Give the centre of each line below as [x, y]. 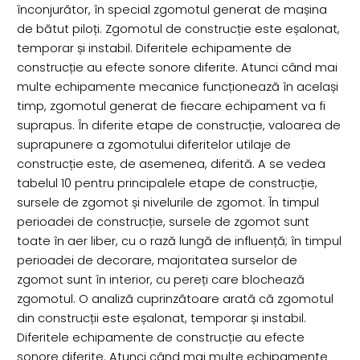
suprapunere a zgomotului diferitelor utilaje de [153, 144]
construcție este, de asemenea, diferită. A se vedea [171, 164]
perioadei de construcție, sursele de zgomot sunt [163, 221]
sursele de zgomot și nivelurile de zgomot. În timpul [168, 202]
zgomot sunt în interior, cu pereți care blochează [160, 279]
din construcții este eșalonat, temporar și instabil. [161, 318]
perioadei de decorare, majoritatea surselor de [157, 260]
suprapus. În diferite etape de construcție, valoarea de [178, 125]
